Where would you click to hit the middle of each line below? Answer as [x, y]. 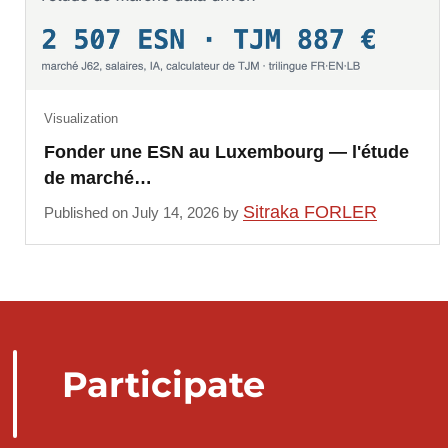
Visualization [80, 118]
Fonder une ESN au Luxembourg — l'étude [226, 151]
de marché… [97, 177]
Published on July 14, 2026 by [143, 213]
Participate [163, 384]
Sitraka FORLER [309, 212]
